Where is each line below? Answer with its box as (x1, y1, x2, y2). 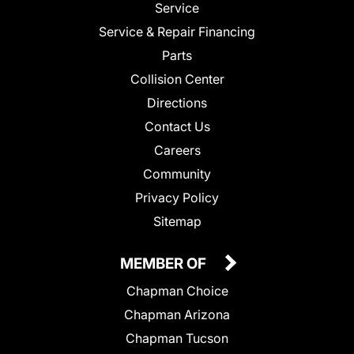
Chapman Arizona (124, 306, 230, 322)
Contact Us (144, 118, 210, 134)
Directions (147, 94, 207, 111)
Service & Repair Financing (99, 23, 255, 40)
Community (143, 165, 211, 182)
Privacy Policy (135, 189, 219, 205)
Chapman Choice (126, 282, 228, 299)
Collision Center (130, 70, 224, 87)
